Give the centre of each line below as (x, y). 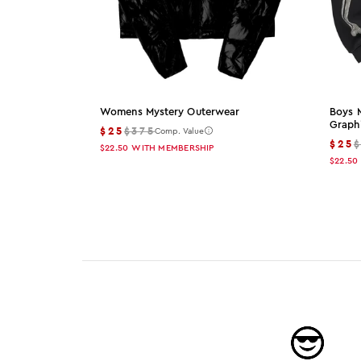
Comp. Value (180, 131)
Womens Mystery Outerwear (170, 112)
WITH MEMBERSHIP (173, 148)
